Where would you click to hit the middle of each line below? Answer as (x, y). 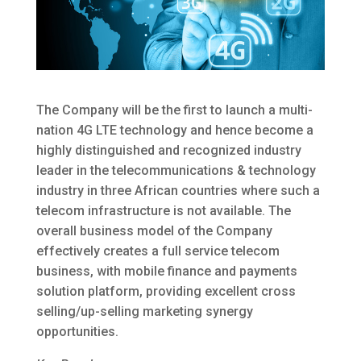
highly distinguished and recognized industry (168, 150)
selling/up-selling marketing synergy (144, 311)
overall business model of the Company (154, 230)
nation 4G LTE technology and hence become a (174, 130)
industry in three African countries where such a (178, 190)
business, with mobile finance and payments (166, 271)
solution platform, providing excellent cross (166, 291)
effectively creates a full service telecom (158, 251)
